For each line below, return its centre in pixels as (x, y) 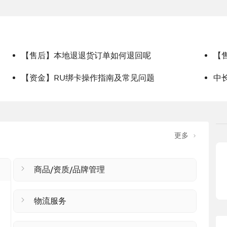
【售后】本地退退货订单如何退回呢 (86, 56)
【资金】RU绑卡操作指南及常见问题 (88, 78)
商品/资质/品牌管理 (69, 170)
